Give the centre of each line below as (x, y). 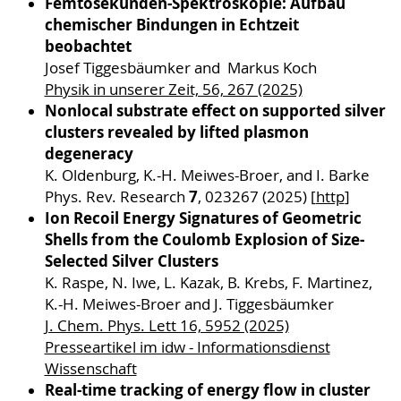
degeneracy (89, 153)
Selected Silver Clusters (131, 260)
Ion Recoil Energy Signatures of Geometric (203, 218)
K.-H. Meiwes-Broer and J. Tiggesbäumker (189, 304)
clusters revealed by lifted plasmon (176, 132)
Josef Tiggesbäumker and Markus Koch (180, 68)
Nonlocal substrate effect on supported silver (215, 110)
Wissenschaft (90, 368)
